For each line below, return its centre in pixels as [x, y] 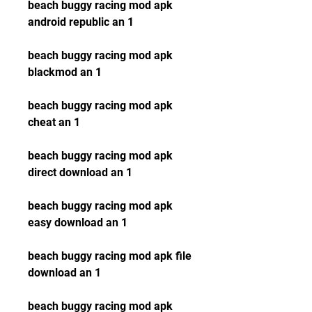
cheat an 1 [54, 122]
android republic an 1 [81, 22]
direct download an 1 [80, 172]
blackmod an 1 [65, 72]
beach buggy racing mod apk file [110, 256]
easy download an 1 [78, 223]
